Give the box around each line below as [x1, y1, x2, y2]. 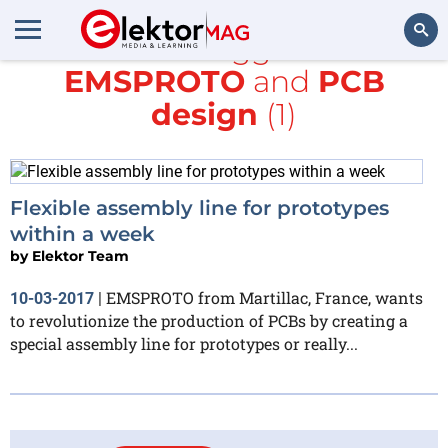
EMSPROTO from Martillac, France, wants [106, 286, 423, 308]
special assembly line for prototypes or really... [10, 332, 358, 354]
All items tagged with [65, 30, 383, 67]
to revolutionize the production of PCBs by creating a [10, 309, 408, 331]
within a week [10, 221, 155, 246]
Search [385, 76, 428, 93]
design [151, 96, 258, 133]
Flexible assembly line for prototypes [10, 195, 389, 220]
